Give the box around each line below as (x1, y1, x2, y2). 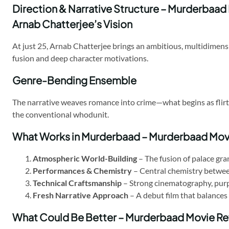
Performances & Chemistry (33, 166, 132, 176)
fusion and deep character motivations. (12, 53, 148, 63)
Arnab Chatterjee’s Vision (12, 17, 132, 31)
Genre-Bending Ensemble (12, 74, 136, 87)
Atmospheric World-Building (33, 153, 137, 164)
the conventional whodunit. (12, 109, 109, 120)
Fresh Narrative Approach (33, 190, 128, 200)
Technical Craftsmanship (33, 178, 122, 188)
